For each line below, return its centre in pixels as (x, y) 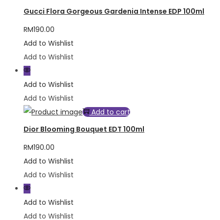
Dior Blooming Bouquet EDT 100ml (84, 129)
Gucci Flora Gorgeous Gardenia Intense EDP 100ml (114, 12)
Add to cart (111, 112)
